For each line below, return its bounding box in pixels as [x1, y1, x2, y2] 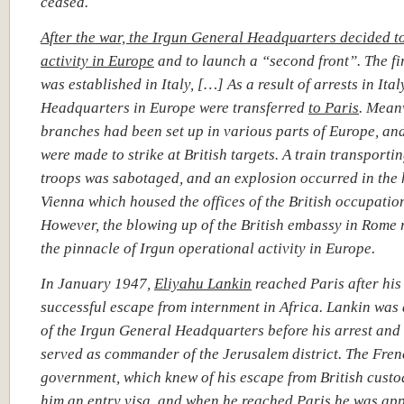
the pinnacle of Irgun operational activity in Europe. [41, 239, 375, 257]
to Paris [308, 98, 359, 116]
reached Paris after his [252, 274, 401, 292]
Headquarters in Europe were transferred [41, 98, 308, 116]
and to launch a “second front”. [154, 51, 364, 69]
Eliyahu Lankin [154, 274, 252, 292]
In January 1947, [41, 274, 154, 292]
